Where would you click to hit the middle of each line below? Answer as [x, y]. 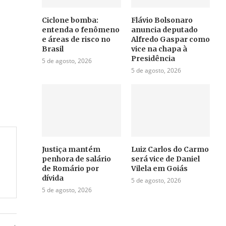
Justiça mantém [71, 149]
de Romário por [71, 168]
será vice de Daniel [165, 159]
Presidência [153, 58]
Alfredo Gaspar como [170, 39]
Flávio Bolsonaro [162, 20]
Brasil [53, 49]
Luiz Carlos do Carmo [170, 149]
